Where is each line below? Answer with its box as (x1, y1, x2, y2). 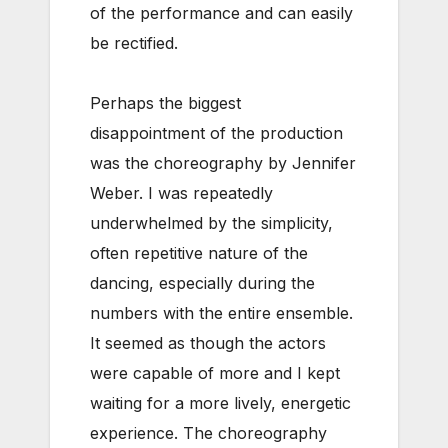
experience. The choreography (90, 422, 327, 443)
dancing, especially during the (90, 272, 315, 293)
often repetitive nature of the (90, 242, 308, 263)
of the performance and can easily (90, 2, 353, 23)
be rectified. (90, 32, 178, 53)
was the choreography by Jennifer (90, 152, 356, 173)
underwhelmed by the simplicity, (90, 212, 333, 233)
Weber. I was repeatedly (90, 182, 273, 203)
